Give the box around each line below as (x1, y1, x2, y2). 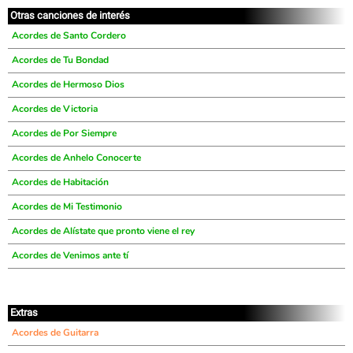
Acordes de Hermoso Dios (12, 78, 124, 91)
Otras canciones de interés (10, 9, 130, 21)
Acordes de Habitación (12, 176, 109, 188)
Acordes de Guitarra (12, 326, 98, 339)
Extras (10, 307, 38, 318)
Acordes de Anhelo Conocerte (12, 151, 141, 164)
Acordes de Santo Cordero (12, 29, 126, 42)
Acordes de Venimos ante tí (12, 249, 128, 262)
